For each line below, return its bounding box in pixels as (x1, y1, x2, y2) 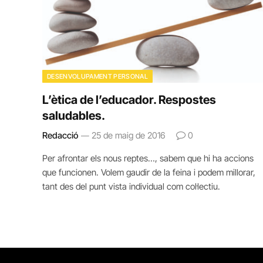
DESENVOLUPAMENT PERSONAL (47, 72, 148, 80)
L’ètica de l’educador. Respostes (42, 92, 216, 107)
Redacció (42, 129, 78, 141)
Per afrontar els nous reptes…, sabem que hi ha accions (42, 152, 254, 164)
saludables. (42, 108, 105, 123)
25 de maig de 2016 (92, 129, 166, 141)
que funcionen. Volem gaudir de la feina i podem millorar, (42, 166, 255, 178)
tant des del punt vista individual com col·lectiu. (42, 180, 220, 192)
